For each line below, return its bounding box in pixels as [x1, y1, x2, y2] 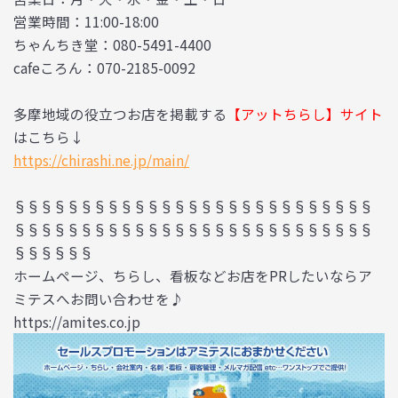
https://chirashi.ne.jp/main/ [13, 149, 189, 170]
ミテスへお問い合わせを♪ [13, 288, 184, 308]
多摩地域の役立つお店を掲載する [13, 103, 227, 123]
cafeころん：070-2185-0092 [13, 57, 195, 77]
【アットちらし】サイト [227, 103, 383, 123]
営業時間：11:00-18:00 [13, 11, 159, 31]
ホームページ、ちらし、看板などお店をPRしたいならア [13, 265, 372, 285]
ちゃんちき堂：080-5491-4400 [13, 34, 211, 54]
